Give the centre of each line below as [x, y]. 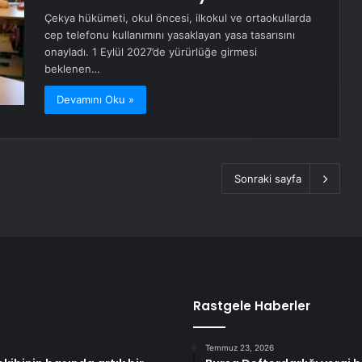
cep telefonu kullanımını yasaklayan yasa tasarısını [170, 35]
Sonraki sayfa [268, 179]
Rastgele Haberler [252, 306]
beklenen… [72, 69]
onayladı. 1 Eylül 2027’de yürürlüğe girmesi [151, 52]
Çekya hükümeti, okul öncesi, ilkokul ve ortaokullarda [178, 18]
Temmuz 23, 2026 [240, 348]
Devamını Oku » [95, 100]
